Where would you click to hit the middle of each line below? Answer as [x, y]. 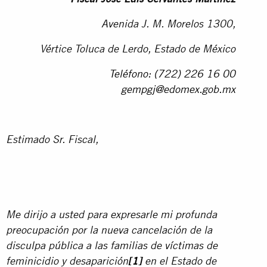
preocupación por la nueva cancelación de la [109, 231]
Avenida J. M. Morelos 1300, [169, 25]
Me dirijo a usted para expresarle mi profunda [111, 215]
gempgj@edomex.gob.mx [178, 90]
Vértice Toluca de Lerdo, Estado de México [138, 50]
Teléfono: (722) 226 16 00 [173, 75]
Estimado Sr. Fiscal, [52, 140]
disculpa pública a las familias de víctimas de [112, 246]
